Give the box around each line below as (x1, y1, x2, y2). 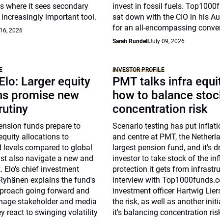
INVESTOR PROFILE (112, 66, 165, 73)
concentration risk (112, 102, 208, 116)
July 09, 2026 (149, 38, 185, 45)
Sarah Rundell (112, 38, 149, 45)
